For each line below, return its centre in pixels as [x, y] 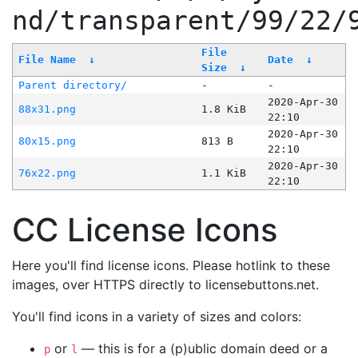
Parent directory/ [72, 86]
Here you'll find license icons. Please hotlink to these [171, 266]
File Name [47, 60]
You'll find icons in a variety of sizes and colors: [157, 317]
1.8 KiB [223, 109]
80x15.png [47, 141]
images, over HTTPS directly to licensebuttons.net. [165, 285]
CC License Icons [145, 230]
